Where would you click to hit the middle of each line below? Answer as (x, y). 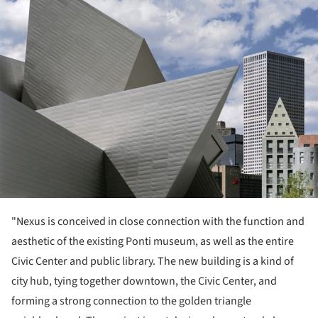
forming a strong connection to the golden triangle (131, 301)
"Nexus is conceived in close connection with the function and (158, 222)
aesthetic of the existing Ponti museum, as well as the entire (153, 242)
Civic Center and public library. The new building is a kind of (153, 262)
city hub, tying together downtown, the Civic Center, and (144, 281)
